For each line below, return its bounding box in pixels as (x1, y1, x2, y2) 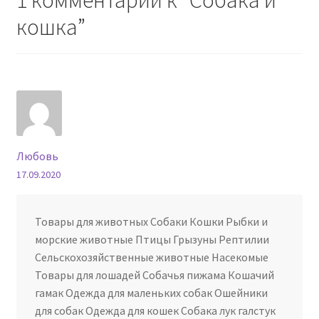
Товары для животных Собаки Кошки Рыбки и (34, 214, 268, 229)
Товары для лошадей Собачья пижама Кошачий (34, 268, 274, 283)
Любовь (16, 149, 58, 164)
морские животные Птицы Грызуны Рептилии (34, 232, 269, 247)
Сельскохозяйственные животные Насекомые (34, 250, 268, 265)
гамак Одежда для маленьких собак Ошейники (34, 286, 268, 300)
